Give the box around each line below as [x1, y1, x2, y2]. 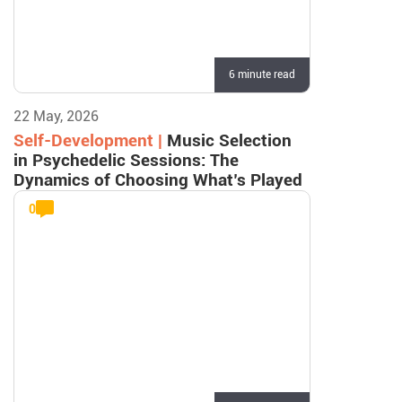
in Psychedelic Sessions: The [13, 150, 239, 170]
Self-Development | [13, 130, 167, 151]
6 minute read [228, 68, 295, 81]
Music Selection [167, 130, 292, 151]
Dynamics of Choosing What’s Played [13, 170, 302, 190]
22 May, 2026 [13, 108, 99, 125]
